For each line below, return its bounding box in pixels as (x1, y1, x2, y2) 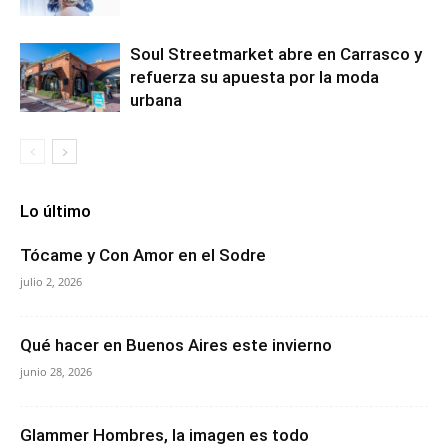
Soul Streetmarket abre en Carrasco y (130, 44, 422, 65)
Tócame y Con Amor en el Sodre (20, 245, 266, 266)
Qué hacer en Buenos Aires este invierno (20, 335, 332, 356)
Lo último (20, 201, 91, 222)
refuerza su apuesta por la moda (130, 67, 379, 88)
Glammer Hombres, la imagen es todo (20, 425, 309, 446)
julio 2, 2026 (20, 274, 82, 290)
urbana (130, 90, 182, 111)
